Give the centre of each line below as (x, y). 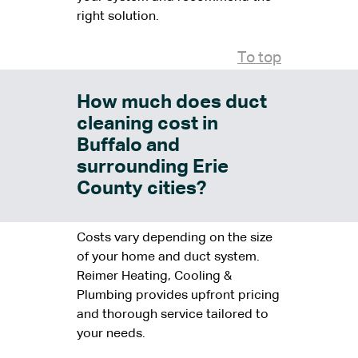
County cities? (141, 189)
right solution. (118, 17)
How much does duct (172, 103)
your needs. (111, 334)
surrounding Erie (153, 167)
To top (259, 58)
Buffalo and (128, 146)
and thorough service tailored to (173, 315)
